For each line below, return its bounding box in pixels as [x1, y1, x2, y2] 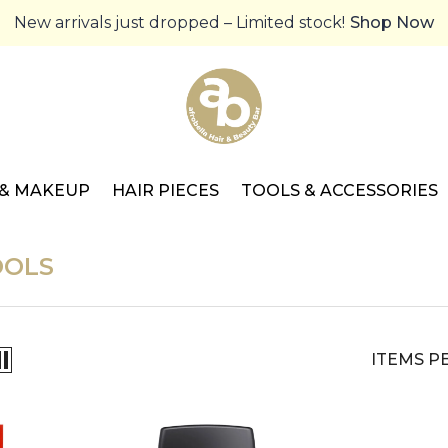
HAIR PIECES [112, 181, 219, 200]
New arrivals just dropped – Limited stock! [14, 13, 345, 32]
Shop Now [350, 13, 434, 32]
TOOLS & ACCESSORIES [241, 181, 438, 200]
